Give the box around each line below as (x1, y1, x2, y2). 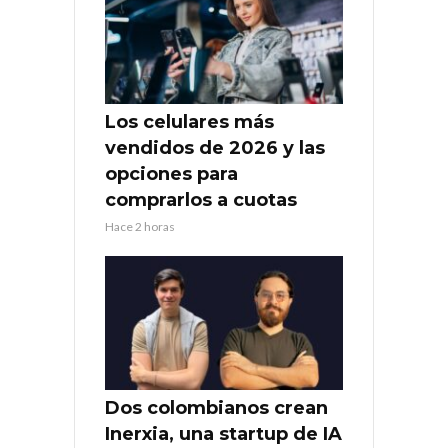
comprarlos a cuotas (105, 188, 297, 211)
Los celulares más (105, 110, 274, 133)
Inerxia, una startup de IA (105, 422, 342, 445)
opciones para (105, 162, 238, 185)
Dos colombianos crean (105, 396, 328, 419)
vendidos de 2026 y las (105, 136, 325, 159)
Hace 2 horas (105, 218, 175, 234)
